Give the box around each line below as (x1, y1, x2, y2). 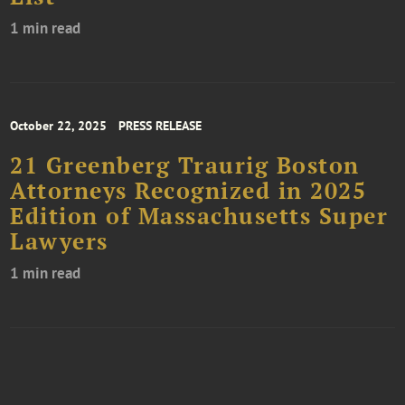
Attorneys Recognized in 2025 (10, 176, 367, 206)
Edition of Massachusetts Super (10, 202, 389, 231)
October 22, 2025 (10, 118, 108, 135)
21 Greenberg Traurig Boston (10, 151, 360, 181)
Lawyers (10, 227, 108, 257)
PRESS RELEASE (118, 118, 202, 135)
